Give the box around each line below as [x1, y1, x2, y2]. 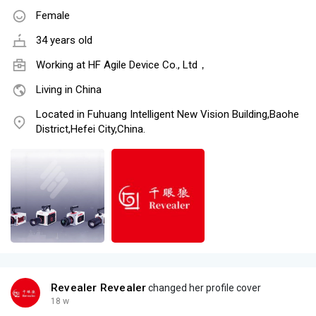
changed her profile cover [146, 282, 262, 294]
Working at [36, 59, 88, 72]
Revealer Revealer [51, 281, 147, 295]
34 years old [36, 34, 92, 47]
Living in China [36, 83, 102, 97]
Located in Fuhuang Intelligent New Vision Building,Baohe [36, 108, 299, 121]
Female [36, 9, 70, 23]
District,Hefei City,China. [36, 123, 145, 136]
